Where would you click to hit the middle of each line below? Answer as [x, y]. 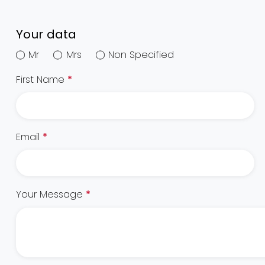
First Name [42, 79]
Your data [46, 34]
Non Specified [141, 54]
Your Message [51, 195]
